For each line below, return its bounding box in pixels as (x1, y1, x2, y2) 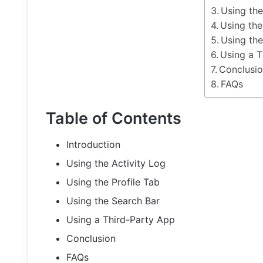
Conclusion (66, 232, 116, 245)
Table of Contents (46, 108, 181, 128)
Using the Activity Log (66, 157, 166, 170)
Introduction (66, 139, 120, 151)
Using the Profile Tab (66, 176, 160, 188)
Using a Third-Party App (66, 214, 175, 226)
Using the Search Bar (66, 195, 160, 207)
